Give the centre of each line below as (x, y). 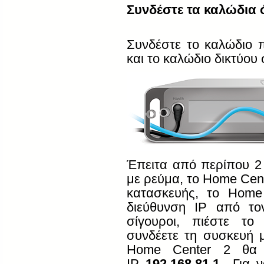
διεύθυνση (161, 207)
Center (192, 249)
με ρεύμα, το (165, 179)
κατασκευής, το (177, 193)
